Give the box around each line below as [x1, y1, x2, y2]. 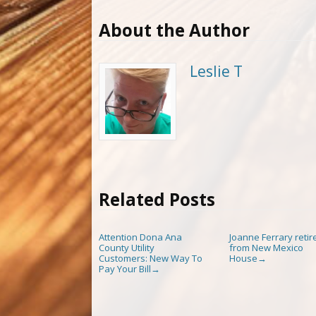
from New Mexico [229, 241, 303, 254]
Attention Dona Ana [99, 230, 182, 243]
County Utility [99, 241, 154, 254]
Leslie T [189, 61, 243, 81]
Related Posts [99, 188, 215, 212]
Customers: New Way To [99, 251, 202, 265]
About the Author [99, 18, 250, 42]
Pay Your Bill [99, 262, 151, 275]
